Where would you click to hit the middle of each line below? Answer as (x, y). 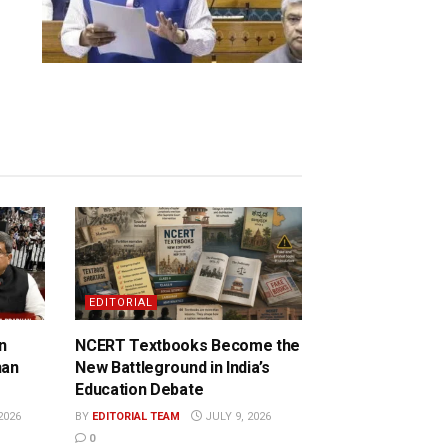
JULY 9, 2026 (237, 417)
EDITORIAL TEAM (136, 417)
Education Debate (139, 390)
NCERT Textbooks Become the (187, 346)
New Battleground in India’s (172, 368)
